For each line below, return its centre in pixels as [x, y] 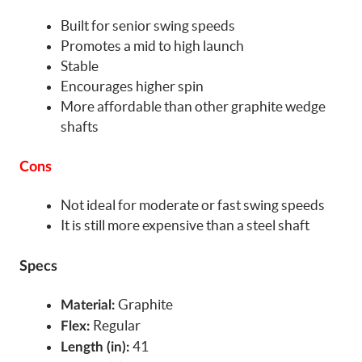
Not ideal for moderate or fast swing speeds [193, 205]
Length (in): [97, 347]
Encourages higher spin [132, 86]
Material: [89, 305]
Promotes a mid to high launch [152, 45]
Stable [80, 65]
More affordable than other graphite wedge [193, 106]
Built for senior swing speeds [148, 25]
